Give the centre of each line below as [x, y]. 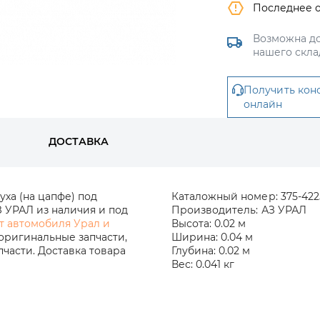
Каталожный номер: [225, 196]
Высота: [192, 224]
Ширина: [195, 237]
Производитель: [215, 210]
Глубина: [194, 251]
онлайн [263, 104]
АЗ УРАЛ [284, 210]
